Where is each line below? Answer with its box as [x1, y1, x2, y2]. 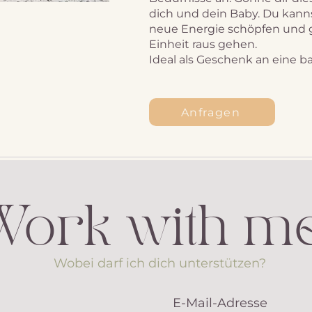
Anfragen [180, 105, 241, 119]
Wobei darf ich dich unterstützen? [54, 256, 266, 271]
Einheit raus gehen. [149, 38, 257, 51]
